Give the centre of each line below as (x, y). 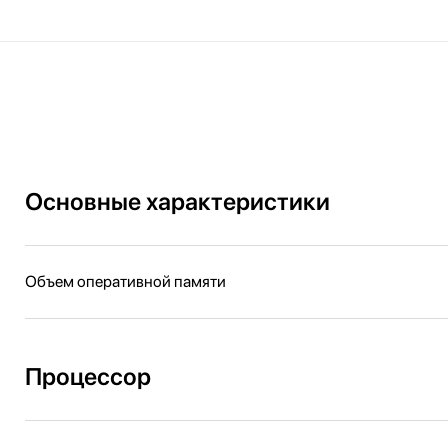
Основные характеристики (177, 201)
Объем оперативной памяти (125, 281)
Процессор (88, 376)
